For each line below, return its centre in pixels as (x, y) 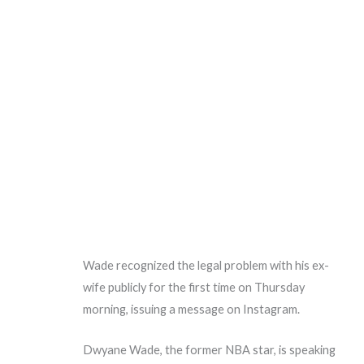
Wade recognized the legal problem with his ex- (206, 265)
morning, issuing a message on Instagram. (192, 309)
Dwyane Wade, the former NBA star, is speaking (210, 350)
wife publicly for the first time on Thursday (194, 287)
